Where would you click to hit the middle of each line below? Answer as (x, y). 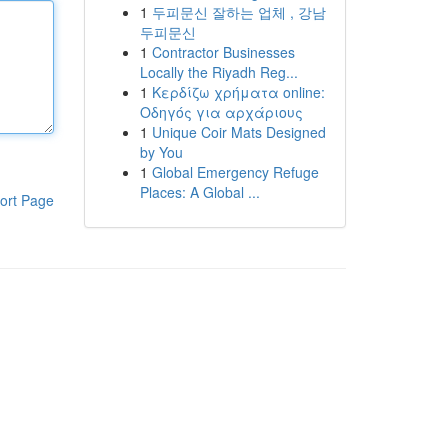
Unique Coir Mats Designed (238, 132)
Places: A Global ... (199, 192)
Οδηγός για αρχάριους (221, 112)
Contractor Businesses (223, 52)
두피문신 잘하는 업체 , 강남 (238, 12)
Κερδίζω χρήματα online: (238, 92)
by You (161, 152)
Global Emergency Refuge (235, 172)
